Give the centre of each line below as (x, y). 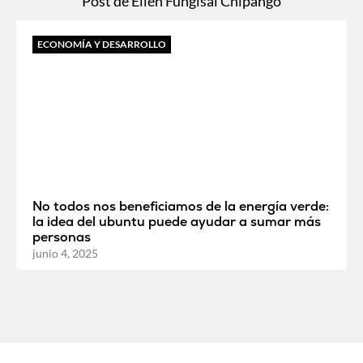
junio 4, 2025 (65, 254)
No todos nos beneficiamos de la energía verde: (181, 207)
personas (62, 237)
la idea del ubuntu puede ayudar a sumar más (177, 222)
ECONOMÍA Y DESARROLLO (102, 45)
